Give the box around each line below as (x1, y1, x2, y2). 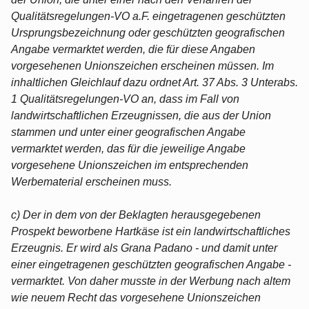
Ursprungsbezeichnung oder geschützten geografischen (11, 26, 285, 39)
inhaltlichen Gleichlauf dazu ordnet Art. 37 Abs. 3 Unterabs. (11, 76, 298, 88)
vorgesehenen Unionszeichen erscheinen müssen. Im (11, 59, 274, 72)
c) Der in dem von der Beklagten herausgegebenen (11, 208, 261, 221)
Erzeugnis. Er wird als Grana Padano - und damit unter (11, 241, 277, 254)
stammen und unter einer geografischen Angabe (11, 126, 246, 138)
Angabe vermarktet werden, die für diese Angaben (11, 43, 255, 55)
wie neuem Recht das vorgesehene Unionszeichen (11, 291, 261, 303)
